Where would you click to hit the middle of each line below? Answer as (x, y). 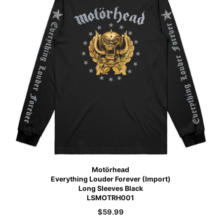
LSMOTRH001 (110, 197)
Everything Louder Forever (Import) (110, 179)
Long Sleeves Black (110, 188)
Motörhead (110, 169)
